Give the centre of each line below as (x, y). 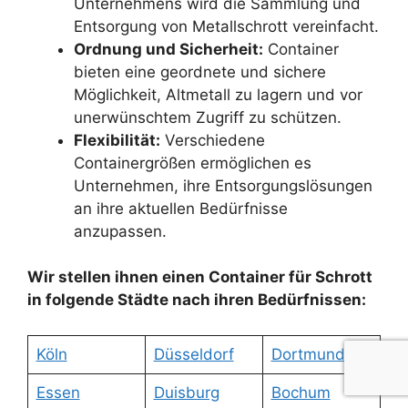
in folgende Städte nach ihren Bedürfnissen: (197, 300)
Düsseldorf (194, 354)
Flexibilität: (117, 140)
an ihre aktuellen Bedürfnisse (181, 208)
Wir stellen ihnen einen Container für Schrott (200, 277)
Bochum (301, 392)
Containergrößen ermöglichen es (193, 163)
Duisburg (186, 392)
